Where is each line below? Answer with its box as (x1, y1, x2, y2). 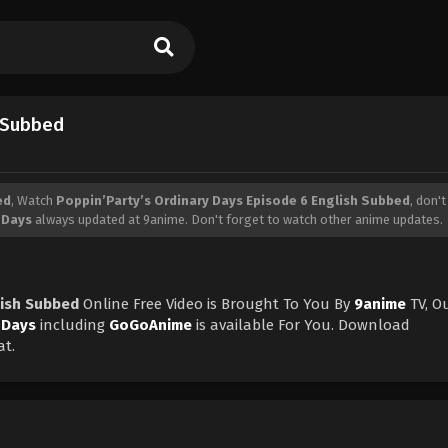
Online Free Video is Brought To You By (79, 294, 354, 313)
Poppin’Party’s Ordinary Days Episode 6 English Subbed (56, 192, 410, 208)
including (36, 315, 109, 334)
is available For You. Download (192, 315, 410, 334)
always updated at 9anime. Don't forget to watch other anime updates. (32, 211, 443, 227)
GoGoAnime (109, 315, 192, 334)
